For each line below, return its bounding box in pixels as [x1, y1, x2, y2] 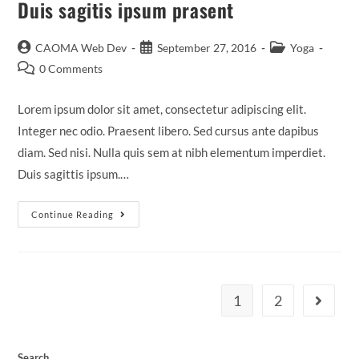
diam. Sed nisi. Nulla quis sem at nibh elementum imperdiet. [18, 145, 326, 159]
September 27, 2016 [157, 41, 257, 54]
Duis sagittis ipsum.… [18, 167, 130, 181]
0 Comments [39, 62, 103, 75]
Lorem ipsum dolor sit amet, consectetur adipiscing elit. [18, 102, 307, 116]
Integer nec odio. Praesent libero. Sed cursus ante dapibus [18, 123, 320, 138]
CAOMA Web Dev [35, 41, 127, 54]
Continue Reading [31, 209, 115, 220]
